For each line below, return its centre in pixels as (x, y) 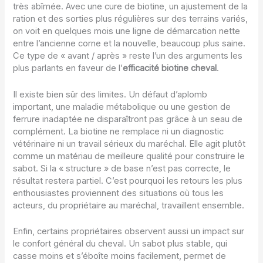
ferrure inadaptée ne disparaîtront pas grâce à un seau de (128, 119)
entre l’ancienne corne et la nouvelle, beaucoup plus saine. (129, 44)
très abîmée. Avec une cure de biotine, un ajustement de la (131, 7)
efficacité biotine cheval (170, 68)
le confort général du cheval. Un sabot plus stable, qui (120, 244)
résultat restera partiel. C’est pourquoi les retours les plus (128, 181)
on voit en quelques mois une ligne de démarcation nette (127, 31)
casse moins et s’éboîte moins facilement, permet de (120, 256)
